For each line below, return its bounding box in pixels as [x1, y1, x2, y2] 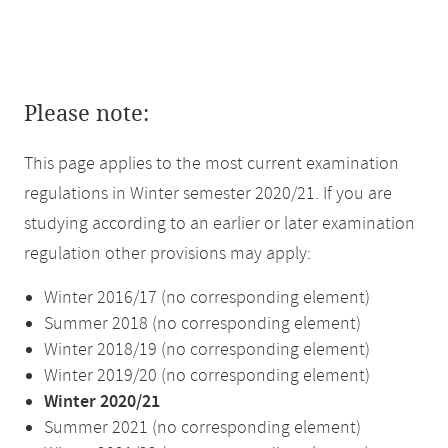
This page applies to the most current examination [24, 152, 399, 176]
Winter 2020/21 [44, 390, 160, 414]
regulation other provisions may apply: [24, 242, 311, 266]
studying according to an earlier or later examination [24, 212, 415, 236]
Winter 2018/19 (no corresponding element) [44, 338, 370, 362]
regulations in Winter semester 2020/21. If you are [24, 182, 392, 206]
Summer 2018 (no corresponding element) [44, 312, 361, 336]
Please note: [24, 101, 149, 127]
